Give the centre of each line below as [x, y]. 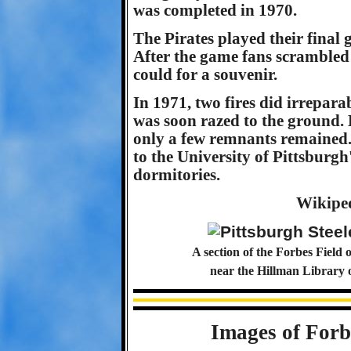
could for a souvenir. [205, 74]
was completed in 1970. [215, 10]
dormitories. [177, 175]
